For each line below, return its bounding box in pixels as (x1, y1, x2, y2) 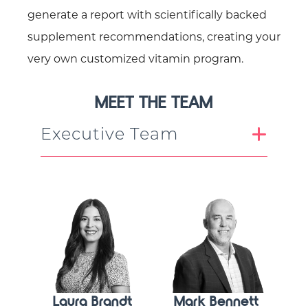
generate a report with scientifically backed (27, 10, 267, 22)
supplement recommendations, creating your (27, 32, 280, 44)
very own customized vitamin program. (27, 54, 243, 66)
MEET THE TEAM (95, 93, 213, 112)
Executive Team (41, 127, 179, 144)
